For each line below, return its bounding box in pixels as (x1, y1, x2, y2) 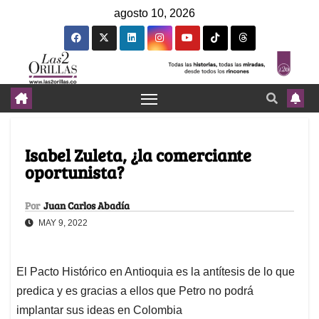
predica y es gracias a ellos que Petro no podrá (16, 285, 253, 298)
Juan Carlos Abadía (43, 199, 130, 213)
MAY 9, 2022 (36, 218, 88, 229)
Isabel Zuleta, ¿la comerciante (25, 143, 251, 167)
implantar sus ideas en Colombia (16, 304, 182, 317)
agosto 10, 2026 (113, 7, 195, 19)
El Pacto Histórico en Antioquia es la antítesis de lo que (16, 266, 295, 278)
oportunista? (25, 160, 124, 184)
